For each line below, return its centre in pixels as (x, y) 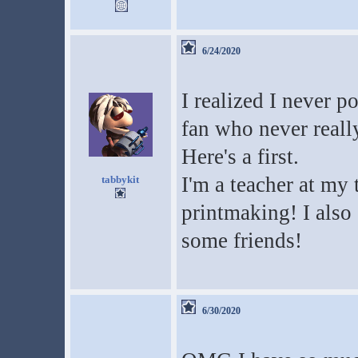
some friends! (241, 241)
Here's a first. (240, 157)
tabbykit (120, 179)
